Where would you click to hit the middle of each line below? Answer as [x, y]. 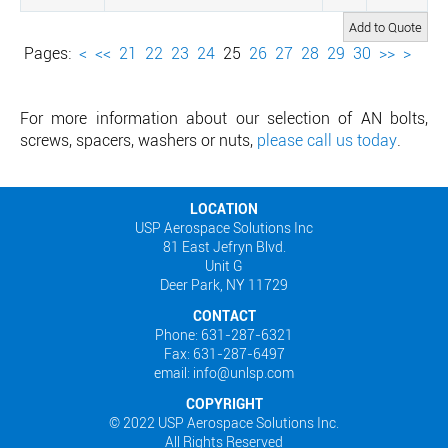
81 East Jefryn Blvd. [224, 246]
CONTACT [224, 315]
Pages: [47, 53]
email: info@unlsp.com [224, 372]
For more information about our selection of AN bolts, [224, 118]
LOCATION [224, 208]
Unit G [224, 265]
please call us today [327, 140]
